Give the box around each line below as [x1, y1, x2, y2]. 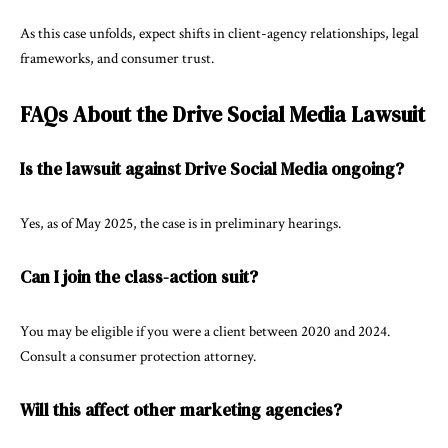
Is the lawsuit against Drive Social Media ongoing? [20, 157, 404, 181]
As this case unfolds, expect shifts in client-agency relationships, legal [20, 24, 419, 43]
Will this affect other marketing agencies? [20, 398, 342, 422]
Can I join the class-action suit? [20, 265, 258, 289]
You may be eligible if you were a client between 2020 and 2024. [20, 322, 390, 341]
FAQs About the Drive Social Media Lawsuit [20, 100, 425, 129]
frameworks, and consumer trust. [20, 49, 214, 68]
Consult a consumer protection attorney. [20, 347, 256, 366]
